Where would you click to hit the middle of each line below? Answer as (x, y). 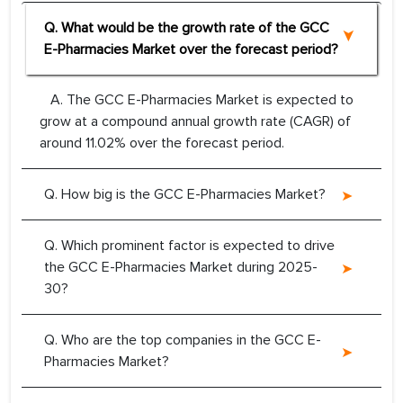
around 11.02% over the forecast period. (162, 143)
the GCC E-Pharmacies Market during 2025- (181, 268)
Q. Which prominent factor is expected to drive (189, 246)
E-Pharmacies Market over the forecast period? (191, 50)
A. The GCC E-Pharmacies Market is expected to (197, 100)
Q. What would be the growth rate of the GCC (187, 28)
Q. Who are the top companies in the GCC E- (183, 340)
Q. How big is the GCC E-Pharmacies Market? (185, 195)
